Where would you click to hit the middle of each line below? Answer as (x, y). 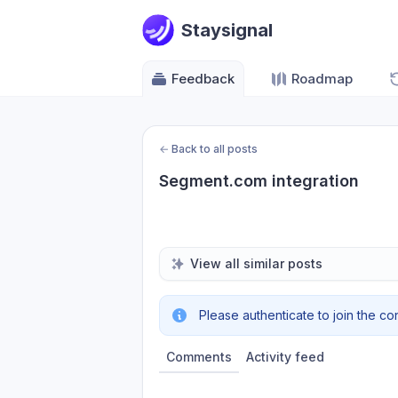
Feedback (203, 79)
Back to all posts (215, 149)
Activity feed (285, 357)
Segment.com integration (259, 181)
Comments (199, 357)
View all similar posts (256, 263)
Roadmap (322, 79)
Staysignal (227, 30)
